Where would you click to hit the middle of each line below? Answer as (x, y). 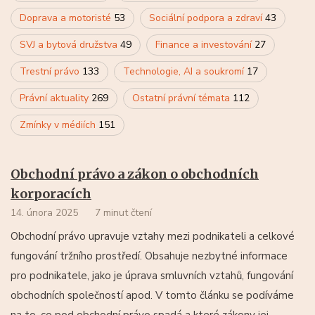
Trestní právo (51, 71)
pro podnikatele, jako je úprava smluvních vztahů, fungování (152, 275)
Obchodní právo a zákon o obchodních (135, 174)
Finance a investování (205, 44)
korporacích (51, 193)
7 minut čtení (123, 212)
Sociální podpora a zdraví (207, 18)
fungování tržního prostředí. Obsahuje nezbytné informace (149, 256)
